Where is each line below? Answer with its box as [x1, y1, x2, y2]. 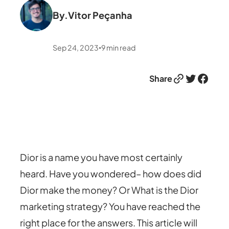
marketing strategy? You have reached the [20, 200, 201, 212]
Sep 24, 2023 [53, 42, 99, 52]
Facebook [196, 70, 203, 86]
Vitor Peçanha [68, 9, 133, 21]
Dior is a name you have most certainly [20, 151, 183, 163]
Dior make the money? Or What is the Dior [20, 184, 199, 196]
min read [106, 42, 136, 52]
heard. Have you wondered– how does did [20, 167, 202, 179]
